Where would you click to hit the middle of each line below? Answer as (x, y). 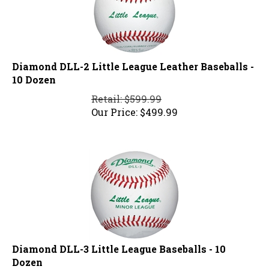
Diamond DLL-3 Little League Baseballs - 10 (119, 244)
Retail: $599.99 (126, 94)
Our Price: (114, 107)
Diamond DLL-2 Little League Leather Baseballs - (133, 61)
